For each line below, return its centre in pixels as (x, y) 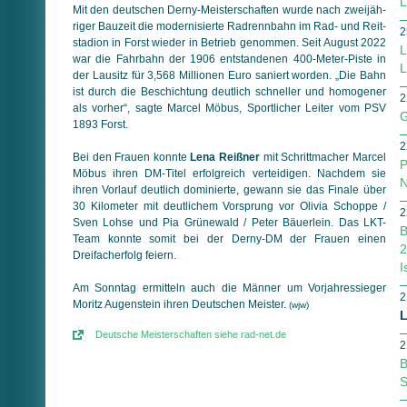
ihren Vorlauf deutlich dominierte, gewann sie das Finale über (229, 189)
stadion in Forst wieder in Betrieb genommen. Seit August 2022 (229, 42)
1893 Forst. (100, 124)
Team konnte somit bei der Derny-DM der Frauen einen (229, 238)
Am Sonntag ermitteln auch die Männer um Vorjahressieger (229, 288)
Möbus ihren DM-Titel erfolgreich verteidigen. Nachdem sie (229, 173)
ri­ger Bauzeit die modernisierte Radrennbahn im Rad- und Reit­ (229, 26)
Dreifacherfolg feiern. (124, 255)
